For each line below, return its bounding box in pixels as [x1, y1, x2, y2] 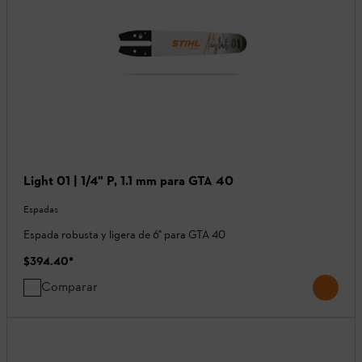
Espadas [23, 204, 58, 216]
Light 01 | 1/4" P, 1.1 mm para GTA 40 [23, 173, 234, 189]
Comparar [41, 279, 98, 295]
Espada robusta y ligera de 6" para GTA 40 [23, 228, 225, 242]
